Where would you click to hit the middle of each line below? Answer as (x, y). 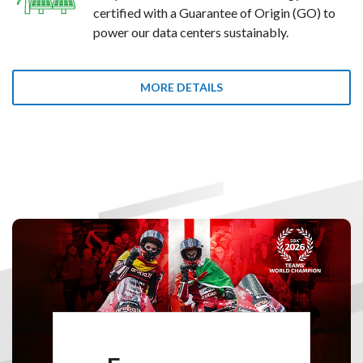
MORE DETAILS (181, 87)
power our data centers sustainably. (191, 32)
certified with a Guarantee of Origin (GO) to (214, 13)
